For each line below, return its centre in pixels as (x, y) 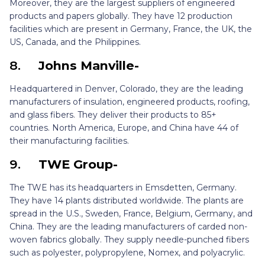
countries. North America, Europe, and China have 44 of (124, 128)
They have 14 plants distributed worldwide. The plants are (127, 201)
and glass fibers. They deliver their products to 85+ (113, 115)
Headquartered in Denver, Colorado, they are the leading (126, 89)
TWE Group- (78, 164)
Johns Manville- (89, 66)
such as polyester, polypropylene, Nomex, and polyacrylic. (128, 253)
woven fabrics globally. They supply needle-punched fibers (129, 240)
